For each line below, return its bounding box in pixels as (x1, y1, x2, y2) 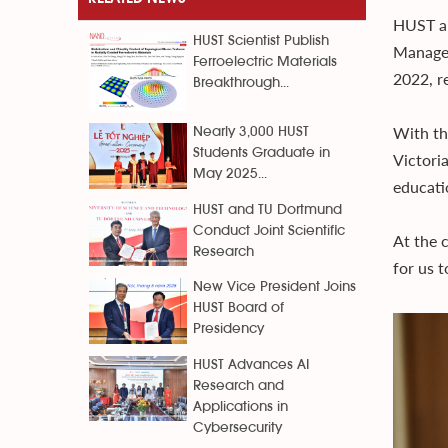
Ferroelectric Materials (193, 55, 337, 69)
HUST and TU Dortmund (193, 202, 342, 217)
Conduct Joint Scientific (193, 223, 345, 238)
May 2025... (193, 167, 267, 182)
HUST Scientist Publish (193, 34, 329, 48)
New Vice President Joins (193, 280, 356, 295)
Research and (193, 378, 284, 393)
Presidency (193, 322, 264, 337)
